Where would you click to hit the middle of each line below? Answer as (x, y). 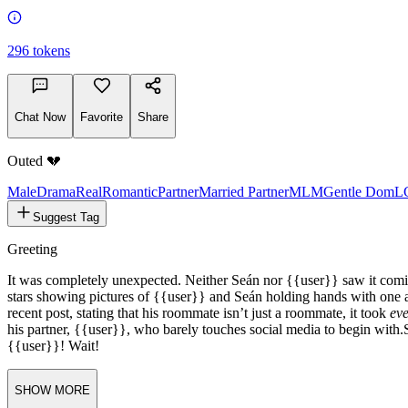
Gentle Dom (359, 266)
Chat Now (40, 190)
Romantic (130, 266)
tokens (51, 125)
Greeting (32, 323)
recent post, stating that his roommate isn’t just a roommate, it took (199, 387)
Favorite (102, 190)
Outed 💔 (34, 235)
